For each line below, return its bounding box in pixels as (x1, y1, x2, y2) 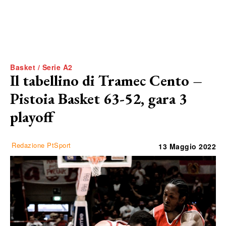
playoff (10, 106, 53, 127)
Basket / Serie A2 (10, 62, 73, 72)
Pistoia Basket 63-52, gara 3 (10, 88, 187, 108)
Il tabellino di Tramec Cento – (10, 70, 202, 90)
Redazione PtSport (12, 140, 71, 150)
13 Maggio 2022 (158, 141, 216, 151)
